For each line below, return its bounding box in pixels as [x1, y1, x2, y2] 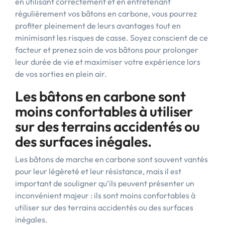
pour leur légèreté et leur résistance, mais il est [15, 166, 181, 176]
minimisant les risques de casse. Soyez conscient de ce [15, 33, 208, 43]
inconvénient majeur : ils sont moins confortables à [15, 190, 195, 200]
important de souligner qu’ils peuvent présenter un [15, 178, 194, 188]
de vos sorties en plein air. [15, 69, 107, 79]
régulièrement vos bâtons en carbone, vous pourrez [15, 9, 197, 19]
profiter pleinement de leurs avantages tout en [15, 21, 181, 31]
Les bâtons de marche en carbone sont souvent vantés [15, 154, 208, 164]
